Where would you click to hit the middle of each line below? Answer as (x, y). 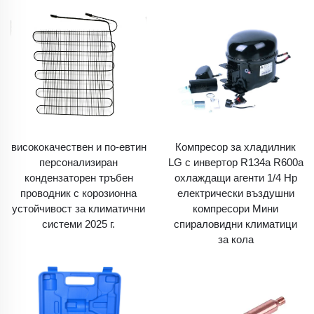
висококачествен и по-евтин (78, 147)
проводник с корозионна (78, 193)
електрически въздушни (235, 193)
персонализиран (78, 162)
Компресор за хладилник (235, 147)
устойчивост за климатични (78, 209)
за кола (235, 239)
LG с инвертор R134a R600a (235, 162)
